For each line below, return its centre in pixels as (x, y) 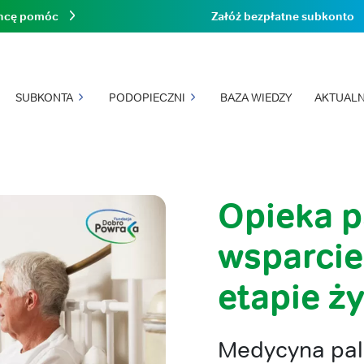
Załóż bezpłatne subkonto (283, 16)
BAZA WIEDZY (256, 97)
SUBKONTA (44, 97)
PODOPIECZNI (147, 97)
